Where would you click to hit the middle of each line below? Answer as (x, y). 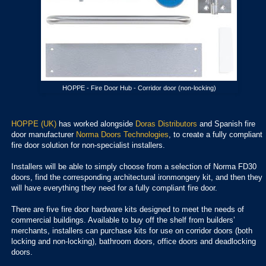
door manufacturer (44, 134)
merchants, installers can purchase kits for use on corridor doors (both (132, 230)
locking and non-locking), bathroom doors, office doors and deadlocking (134, 241)
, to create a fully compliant (216, 134)
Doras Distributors (166, 123)
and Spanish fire (226, 123)
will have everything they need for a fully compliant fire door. (114, 188)
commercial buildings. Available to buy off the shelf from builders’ (123, 220)
